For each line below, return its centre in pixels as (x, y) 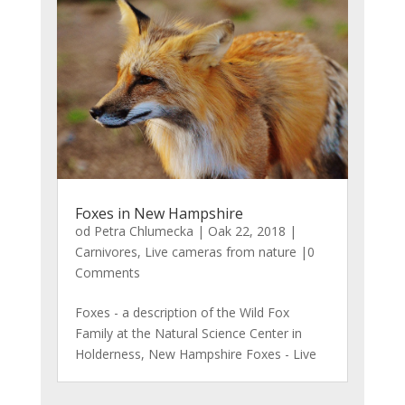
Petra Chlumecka (143, 231)
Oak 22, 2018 (246, 231)
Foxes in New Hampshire (159, 213)
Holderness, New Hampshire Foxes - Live (195, 353)
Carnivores (106, 251)
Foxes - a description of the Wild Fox (182, 312)
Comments (107, 272)
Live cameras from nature (220, 251)
